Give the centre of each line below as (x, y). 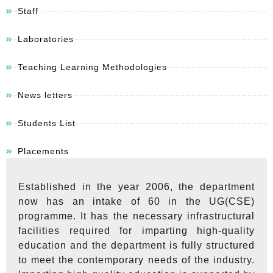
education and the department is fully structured (136, 246)
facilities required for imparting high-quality (136, 231)
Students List (46, 123)
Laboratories (45, 39)
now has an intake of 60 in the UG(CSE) (136, 202)
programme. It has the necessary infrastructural (136, 216)
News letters (45, 95)
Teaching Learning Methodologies (92, 67)
